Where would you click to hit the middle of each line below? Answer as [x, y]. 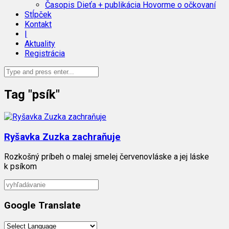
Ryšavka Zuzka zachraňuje [62, 137]
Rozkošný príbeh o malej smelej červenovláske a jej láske [107, 157]
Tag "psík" [32, 94]
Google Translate [42, 205]
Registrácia [45, 53]
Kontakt [38, 24]
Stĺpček [38, 15]
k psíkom [20, 167]
